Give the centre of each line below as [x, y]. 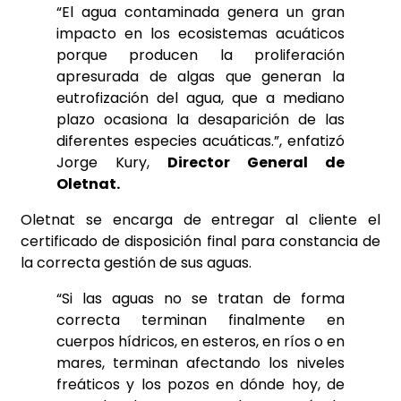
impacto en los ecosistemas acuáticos [200, 34]
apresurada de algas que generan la [200, 77]
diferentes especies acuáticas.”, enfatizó [200, 141]
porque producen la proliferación [200, 55]
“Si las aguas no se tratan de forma [200, 299]
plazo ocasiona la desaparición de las [200, 119]
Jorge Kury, [112, 162]
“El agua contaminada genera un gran [200, 12]
